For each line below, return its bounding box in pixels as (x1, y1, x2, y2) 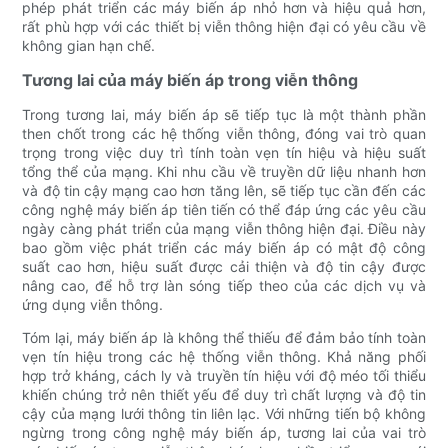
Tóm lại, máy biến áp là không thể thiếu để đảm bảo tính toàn (22, 328, 426, 346)
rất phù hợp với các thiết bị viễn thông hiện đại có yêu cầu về (22, 17, 426, 35)
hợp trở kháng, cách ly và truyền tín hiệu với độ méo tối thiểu (22, 366, 426, 384)
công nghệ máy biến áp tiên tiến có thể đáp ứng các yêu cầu (22, 200, 426, 218)
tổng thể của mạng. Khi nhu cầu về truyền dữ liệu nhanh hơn (22, 162, 426, 180)
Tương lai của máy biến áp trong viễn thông (22, 69, 359, 90)
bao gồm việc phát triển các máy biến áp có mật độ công (22, 238, 426, 256)
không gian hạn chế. (22, 36, 156, 54)
